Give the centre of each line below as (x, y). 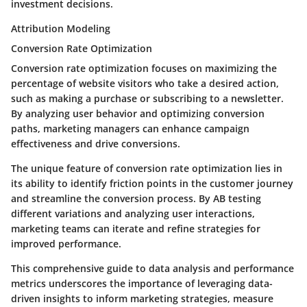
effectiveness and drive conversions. (96, 144)
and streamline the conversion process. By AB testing (136, 199)
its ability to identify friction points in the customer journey (152, 184)
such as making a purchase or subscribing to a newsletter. (147, 99)
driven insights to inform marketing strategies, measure (142, 299)
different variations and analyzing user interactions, (133, 214)
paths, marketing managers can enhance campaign (130, 129)
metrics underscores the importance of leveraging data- (142, 284)
